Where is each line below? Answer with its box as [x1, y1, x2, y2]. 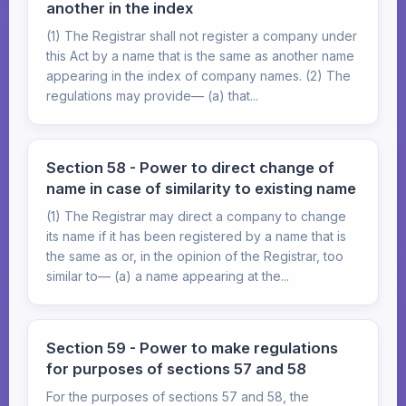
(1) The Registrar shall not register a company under [46, 28, 357, 43]
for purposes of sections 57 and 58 [46, 360, 306, 378]
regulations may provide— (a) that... [46, 88, 258, 103]
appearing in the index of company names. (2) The [46, 68, 351, 83]
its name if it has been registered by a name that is [46, 228, 346, 244]
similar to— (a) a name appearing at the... [46, 268, 289, 284]
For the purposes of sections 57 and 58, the [46, 389, 309, 404]
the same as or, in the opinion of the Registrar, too [46, 248, 343, 264]
